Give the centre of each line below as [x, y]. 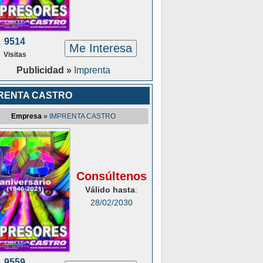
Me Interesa [100, 48]
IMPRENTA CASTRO [82, 116]
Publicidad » [45, 70]
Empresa [26, 116]
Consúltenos [111, 176]
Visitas [15, 55]
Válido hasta [110, 190]
